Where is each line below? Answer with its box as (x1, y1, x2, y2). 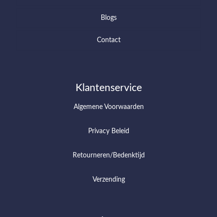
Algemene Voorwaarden (73, 103, 144, 110)
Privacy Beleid (88, 127, 129, 135)
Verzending (92, 176, 125, 183)
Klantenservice (75, 82, 142, 93)
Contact (96, 36, 121, 44)
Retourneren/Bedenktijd (72, 152, 145, 159)
